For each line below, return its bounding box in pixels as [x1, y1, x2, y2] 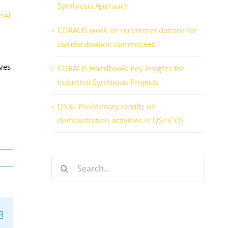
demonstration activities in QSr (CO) [58, 115, 183, 126]
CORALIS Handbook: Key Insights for [58, 63, 184, 74]
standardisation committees [58, 39, 155, 49]
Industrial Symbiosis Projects [58, 77, 158, 88]
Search [51, 157, 74, 167]
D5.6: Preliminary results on [58, 101, 156, 112]
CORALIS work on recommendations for [58, 25, 197, 36]
